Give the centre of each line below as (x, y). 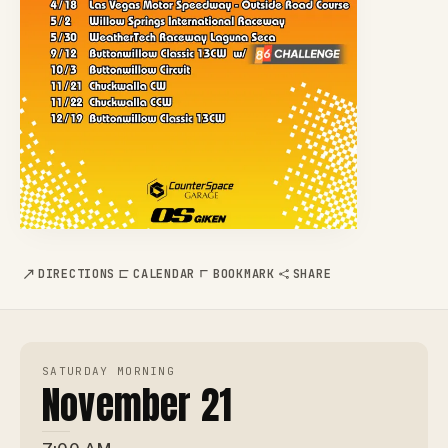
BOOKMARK (243, 274)
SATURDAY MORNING (109, 371)
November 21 (137, 405)
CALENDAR (164, 274)
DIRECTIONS (77, 274)
